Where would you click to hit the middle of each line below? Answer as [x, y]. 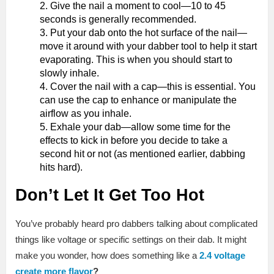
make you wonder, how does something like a [107, 256]
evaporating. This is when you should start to [136, 60]
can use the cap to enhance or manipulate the [138, 100]
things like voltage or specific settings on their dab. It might [131, 240]
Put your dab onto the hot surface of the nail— [149, 33]
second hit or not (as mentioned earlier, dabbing [143, 154]
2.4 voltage [222, 256]
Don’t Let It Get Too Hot [110, 195]
